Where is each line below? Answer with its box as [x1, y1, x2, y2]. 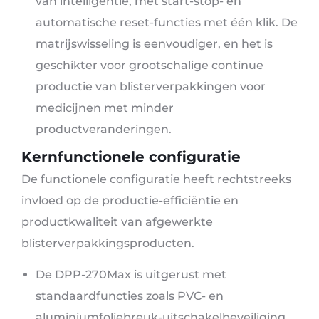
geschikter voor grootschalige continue [36, 58, 263, 72]
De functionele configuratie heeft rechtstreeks [21, 172, 291, 186]
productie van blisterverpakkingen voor [36, 79, 266, 93]
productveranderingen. [36, 122, 172, 136]
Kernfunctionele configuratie [21, 147, 241, 165]
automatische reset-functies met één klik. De [36, 15, 298, 29]
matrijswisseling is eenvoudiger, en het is [36, 36, 273, 51]
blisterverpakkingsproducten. [21, 236, 194, 250]
